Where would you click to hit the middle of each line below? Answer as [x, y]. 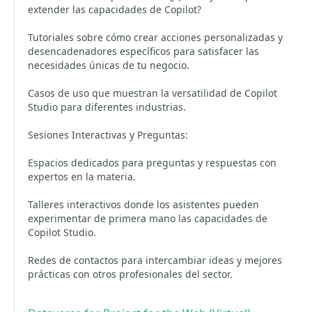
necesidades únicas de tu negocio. [109, 65]
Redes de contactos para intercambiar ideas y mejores [155, 260]
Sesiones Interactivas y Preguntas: [108, 135]
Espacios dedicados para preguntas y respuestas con [152, 163]
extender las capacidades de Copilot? [115, 9]
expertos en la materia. [82, 177]
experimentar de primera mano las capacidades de [148, 218]
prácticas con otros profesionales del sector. [130, 274]
